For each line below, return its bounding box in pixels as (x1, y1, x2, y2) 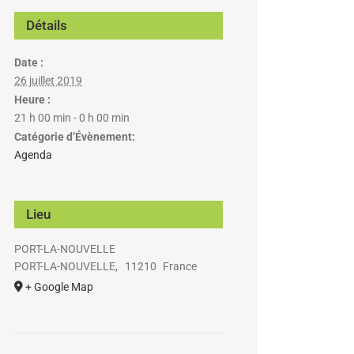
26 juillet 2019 (14, 74, 82, 87)
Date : (14, 56, 43, 69)
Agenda (14, 149, 52, 161)
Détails (26, 17, 67, 33)
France (163, 260, 198, 273)
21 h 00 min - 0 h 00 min (14, 111, 130, 124)
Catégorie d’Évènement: (14, 130, 135, 143)
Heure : (14, 93, 51, 106)
